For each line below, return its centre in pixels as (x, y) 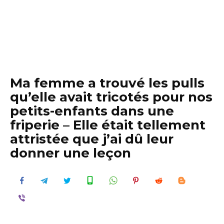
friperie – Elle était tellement (108, 125)
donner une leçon (70, 153)
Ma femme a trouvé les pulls (107, 83)
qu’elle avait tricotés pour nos (111, 97)
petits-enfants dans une (92, 111)
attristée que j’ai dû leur (92, 139)
